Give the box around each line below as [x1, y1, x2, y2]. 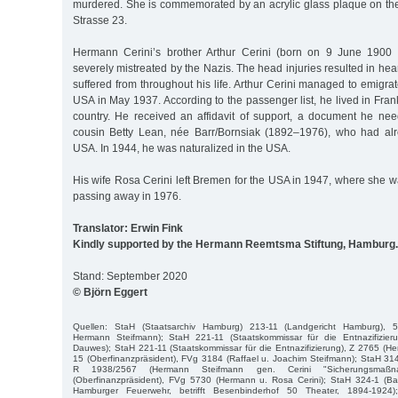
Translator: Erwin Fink [73, 221, 183, 235]
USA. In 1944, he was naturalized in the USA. [73, 141, 291, 155]
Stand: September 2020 [73, 269, 187, 283]
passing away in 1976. [73, 189, 181, 203]
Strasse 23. [73, 13, 127, 27]
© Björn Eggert [73, 285, 147, 298]
